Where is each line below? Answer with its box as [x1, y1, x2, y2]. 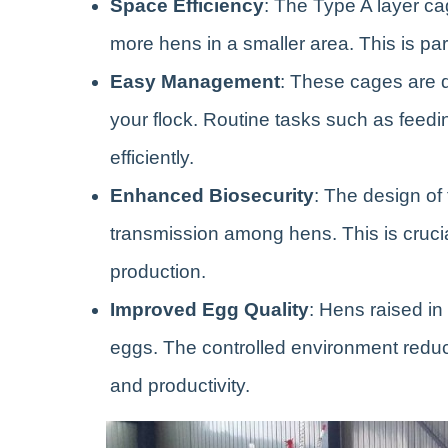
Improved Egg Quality [110, 298, 309, 320]
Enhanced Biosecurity [110, 184, 314, 206]
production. [110, 260, 206, 282]
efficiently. [110, 146, 194, 168]
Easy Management [110, 70, 280, 92]
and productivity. [110, 374, 250, 396]
